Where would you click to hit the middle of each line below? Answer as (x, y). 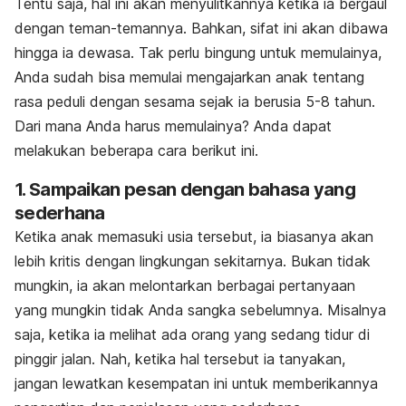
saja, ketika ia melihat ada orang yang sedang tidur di (192, 335)
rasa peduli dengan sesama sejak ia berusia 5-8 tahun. (195, 102)
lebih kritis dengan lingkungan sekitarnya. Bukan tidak (193, 261)
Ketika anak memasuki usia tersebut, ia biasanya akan (194, 237)
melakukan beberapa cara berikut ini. (136, 151)
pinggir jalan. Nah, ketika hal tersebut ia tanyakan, (180, 359)
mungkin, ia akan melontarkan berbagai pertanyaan (185, 286)
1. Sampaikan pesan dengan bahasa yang (185, 190)
